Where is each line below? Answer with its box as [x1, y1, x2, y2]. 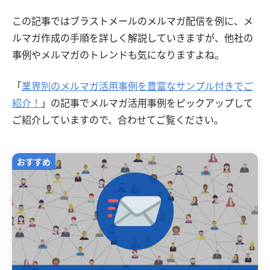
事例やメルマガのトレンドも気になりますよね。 [12, 49, 224, 60]
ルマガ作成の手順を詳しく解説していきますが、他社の [12, 33, 253, 43]
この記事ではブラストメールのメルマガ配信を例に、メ [12, 16, 253, 27]
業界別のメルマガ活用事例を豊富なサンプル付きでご [22, 81, 253, 92]
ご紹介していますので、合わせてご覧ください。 [12, 115, 224, 125]
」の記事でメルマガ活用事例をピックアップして [41, 98, 253, 108]
